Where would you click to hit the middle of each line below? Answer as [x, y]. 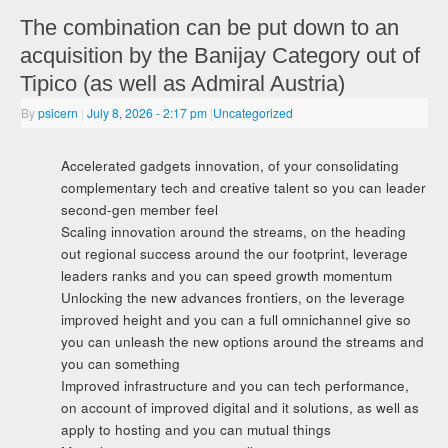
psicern [58, 113]
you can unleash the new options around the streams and [242, 342]
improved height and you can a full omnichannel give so [235, 320]
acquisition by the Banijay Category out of [220, 56]
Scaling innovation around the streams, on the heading [233, 232]
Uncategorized [253, 113]
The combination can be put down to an [210, 28]
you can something [120, 364]
